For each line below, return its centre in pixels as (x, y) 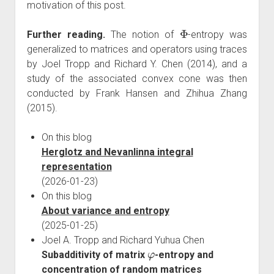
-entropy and (184, 254)
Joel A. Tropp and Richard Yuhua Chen (123, 240)
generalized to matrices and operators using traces (137, 49)
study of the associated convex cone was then (137, 78)
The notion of (142, 34)
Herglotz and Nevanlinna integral (117, 152)
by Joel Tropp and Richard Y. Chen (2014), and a (137, 64)
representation (76, 166)
